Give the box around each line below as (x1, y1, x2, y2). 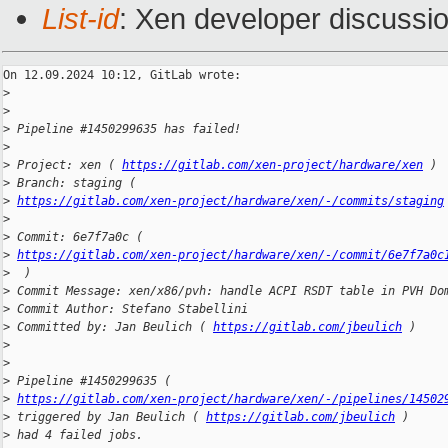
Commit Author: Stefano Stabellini (10, 302, 248, 317)
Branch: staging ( (10, 176, 143, 191)
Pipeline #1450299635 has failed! (10, 122, 241, 137)
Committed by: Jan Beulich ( (10, 320, 213, 335)
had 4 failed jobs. (10, 428, 143, 443)
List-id (42, 2, 119, 36)
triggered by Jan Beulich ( (10, 410, 206, 425)
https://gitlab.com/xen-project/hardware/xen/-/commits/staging (17, 194, 444, 209)
